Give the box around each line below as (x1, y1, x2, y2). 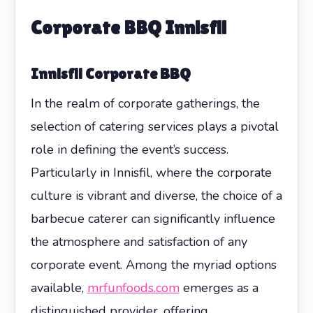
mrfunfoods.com (87, 279, 180, 296)
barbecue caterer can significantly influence (30, 210, 275, 227)
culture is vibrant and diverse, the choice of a (30, 187, 282, 204)
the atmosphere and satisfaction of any (30, 233, 247, 250)
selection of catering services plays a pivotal (30, 117, 279, 135)
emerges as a (179, 279, 259, 296)
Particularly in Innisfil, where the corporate (30, 163, 272, 181)
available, (30, 279, 87, 296)
